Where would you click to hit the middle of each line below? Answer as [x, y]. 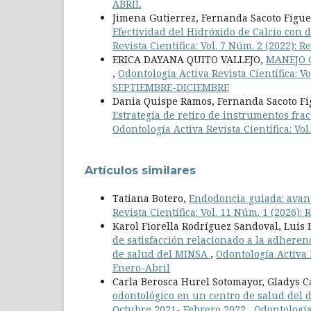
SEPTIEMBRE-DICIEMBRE [171, 87]
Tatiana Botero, [151, 199]
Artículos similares [140, 171]
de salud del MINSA [161, 254]
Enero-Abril [141, 268]
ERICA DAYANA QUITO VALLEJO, [189, 60]
